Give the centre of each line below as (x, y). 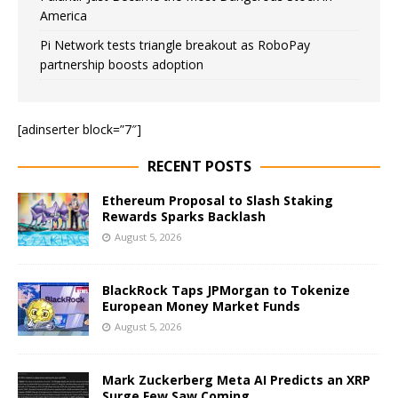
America (64, 16)
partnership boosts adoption (122, 64)
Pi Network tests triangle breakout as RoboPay (175, 45)
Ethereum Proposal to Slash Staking (218, 200)
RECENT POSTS (199, 166)
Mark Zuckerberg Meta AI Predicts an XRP (236, 380)
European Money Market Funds (201, 306)
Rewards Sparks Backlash (184, 216)
